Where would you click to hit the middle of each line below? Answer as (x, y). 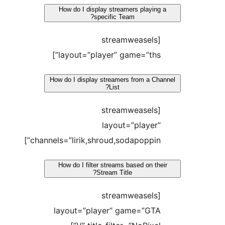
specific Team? (173, 17)
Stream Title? (173, 173)
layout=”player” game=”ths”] (168, 55)
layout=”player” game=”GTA (165, 211)
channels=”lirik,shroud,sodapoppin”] (154, 140)
